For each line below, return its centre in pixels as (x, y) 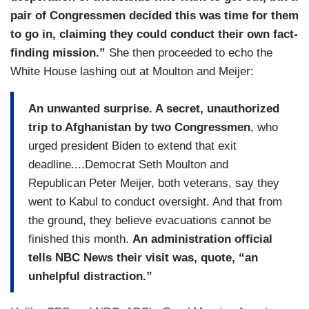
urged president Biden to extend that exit (132, 146)
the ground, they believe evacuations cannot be (150, 220)
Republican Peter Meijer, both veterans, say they (154, 183)
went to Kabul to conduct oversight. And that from (155, 201)
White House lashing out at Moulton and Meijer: (132, 72)
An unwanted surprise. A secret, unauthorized (154, 108)
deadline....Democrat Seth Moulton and (128, 164)
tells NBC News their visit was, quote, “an (143, 257)
